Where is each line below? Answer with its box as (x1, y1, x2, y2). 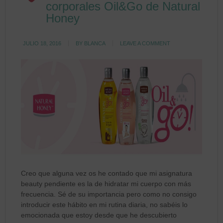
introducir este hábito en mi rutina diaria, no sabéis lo (21, 200, 188, 209)
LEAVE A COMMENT (120, 40, 171, 46)
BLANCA (84, 40, 106, 46)
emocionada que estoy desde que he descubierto (21, 211, 177, 219)
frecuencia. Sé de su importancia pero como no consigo (21, 190, 197, 198)
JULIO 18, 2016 (23, 40, 62, 46)
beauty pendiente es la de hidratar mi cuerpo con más (21, 179, 192, 188)
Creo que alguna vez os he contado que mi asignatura (21, 169, 193, 177)
